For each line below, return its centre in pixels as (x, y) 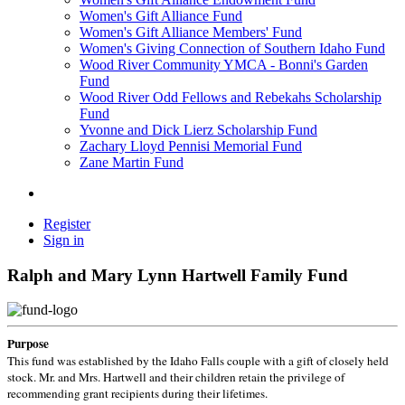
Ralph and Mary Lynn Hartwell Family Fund (178, 275)
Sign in (64, 240)
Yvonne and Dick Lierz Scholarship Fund (198, 130)
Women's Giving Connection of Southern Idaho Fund (232, 48)
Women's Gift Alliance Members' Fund (191, 32)
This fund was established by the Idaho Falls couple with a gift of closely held (198, 361)
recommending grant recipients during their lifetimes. (137, 394)
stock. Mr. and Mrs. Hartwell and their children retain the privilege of (176, 377)
